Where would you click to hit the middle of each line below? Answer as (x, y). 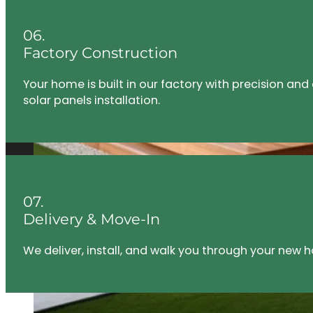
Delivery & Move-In (91, 219)
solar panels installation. (91, 100)
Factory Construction (100, 52)
